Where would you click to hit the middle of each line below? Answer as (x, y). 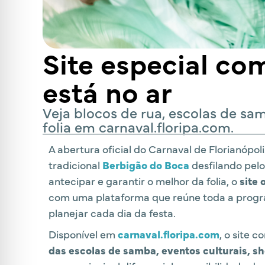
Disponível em (83, 234)
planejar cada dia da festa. (112, 213)
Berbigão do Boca (146, 165)
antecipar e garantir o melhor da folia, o (144, 181)
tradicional (75, 165)
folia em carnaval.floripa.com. (138, 126)
